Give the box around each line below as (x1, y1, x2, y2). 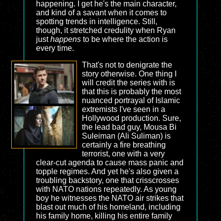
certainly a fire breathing (81, 141, 166, 149)
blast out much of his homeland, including (36, 203, 181, 211)
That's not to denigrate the (81, 61, 172, 69)
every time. (36, 44, 74, 52)
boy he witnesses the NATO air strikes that (36, 194, 184, 202)
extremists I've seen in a (81, 105, 165, 113)
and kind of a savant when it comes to (36, 8, 167, 17)
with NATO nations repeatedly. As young (36, 185, 177, 193)
